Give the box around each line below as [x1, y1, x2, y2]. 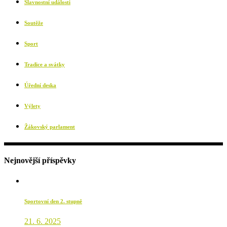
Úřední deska [24, 82, 56, 89]
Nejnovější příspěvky [4, 156, 76, 165]
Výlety [24, 103, 41, 109]
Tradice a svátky [24, 61, 65, 68]
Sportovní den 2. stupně [24, 198, 82, 204]
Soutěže [24, 20, 43, 26]
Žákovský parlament [24, 124, 75, 130]
